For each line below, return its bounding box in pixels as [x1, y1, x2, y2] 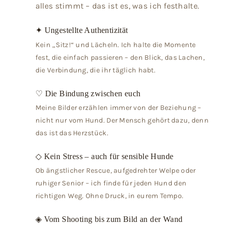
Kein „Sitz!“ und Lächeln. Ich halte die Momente [35, 40, 196, 49]
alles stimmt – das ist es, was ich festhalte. [35, 1, 200, 11]
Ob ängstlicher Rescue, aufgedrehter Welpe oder [35, 166, 196, 175]
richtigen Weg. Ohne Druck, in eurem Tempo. [35, 192, 184, 201]
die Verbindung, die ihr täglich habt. [35, 65, 156, 74]
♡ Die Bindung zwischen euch [35, 89, 141, 98]
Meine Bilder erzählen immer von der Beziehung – [35, 103, 202, 112]
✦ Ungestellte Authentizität [35, 26, 128, 35]
